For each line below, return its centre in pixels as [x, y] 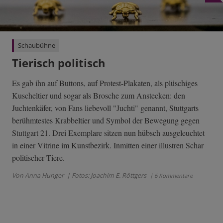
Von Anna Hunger [38, 176]
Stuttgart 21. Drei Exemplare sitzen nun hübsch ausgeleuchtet [108, 133]
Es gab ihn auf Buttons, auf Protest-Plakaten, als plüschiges [105, 83]
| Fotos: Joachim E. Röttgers [106, 176]
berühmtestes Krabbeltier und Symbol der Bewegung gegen [106, 120]
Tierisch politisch [58, 63]
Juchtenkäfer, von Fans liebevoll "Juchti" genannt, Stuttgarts [105, 108]
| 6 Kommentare [170, 176]
